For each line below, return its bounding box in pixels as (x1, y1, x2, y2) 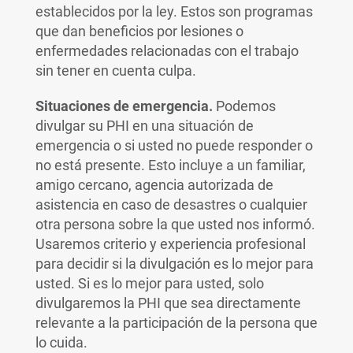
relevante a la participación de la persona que (35, 314, 318, 331)
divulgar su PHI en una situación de (35, 117, 254, 134)
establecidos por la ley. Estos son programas (35, 3, 313, 20)
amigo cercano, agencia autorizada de (35, 176, 273, 193)
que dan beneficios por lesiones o (35, 23, 243, 39)
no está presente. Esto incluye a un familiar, (35, 157, 306, 173)
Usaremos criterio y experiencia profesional (35, 236, 306, 252)
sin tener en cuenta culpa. (35, 62, 196, 79)
